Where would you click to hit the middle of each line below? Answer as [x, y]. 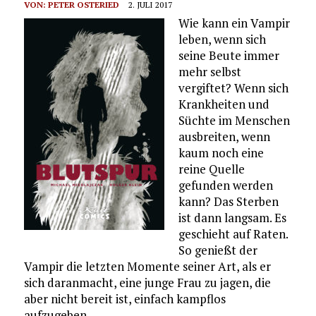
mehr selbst [209, 71]
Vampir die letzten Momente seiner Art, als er [147, 266]
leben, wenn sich [222, 39]
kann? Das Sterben [228, 201]
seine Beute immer [229, 55]
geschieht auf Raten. [233, 233]
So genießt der [218, 250]
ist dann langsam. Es [232, 217]
